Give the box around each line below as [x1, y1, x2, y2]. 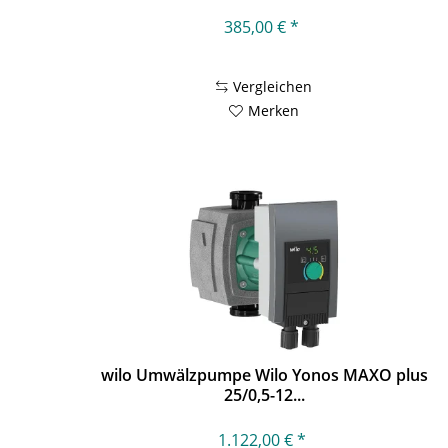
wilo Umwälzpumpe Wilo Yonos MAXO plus [100, 363, 428, 386]
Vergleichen [233, 77, 313, 97]
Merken [248, 101, 300, 121]
